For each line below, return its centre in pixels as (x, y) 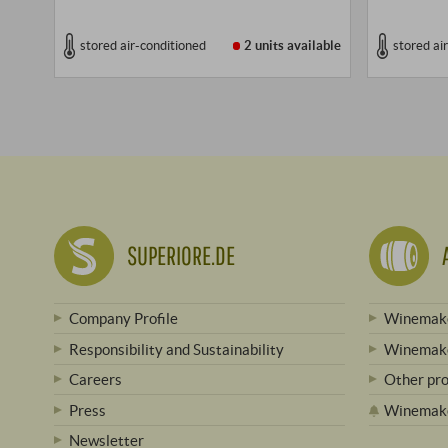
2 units (264, 45)
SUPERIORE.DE (180, 256)
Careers (96, 379)
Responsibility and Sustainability (177, 348)
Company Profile (124, 318)
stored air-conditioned (142, 45)
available (313, 45)
